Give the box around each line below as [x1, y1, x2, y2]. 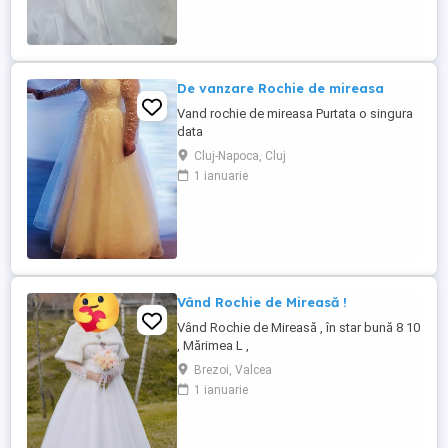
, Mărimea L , [177, 338, 249, 353]
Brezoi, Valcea [194, 363, 272, 377]
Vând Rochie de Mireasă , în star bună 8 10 [177, 320, 420, 335]
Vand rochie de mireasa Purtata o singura [177, 106, 413, 121]
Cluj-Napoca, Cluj [194, 149, 286, 163]
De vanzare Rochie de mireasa [177, 80, 384, 96]
